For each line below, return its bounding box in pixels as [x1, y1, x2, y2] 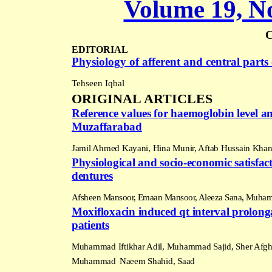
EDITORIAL [72, 44, 128, 55]
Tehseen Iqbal [72, 78, 124, 88]
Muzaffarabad [72, 120, 142, 133]
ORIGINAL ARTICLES [72, 90, 212, 106]
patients [72, 218, 109, 231]
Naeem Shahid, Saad [119, 256, 195, 266]
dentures [72, 169, 113, 182]
